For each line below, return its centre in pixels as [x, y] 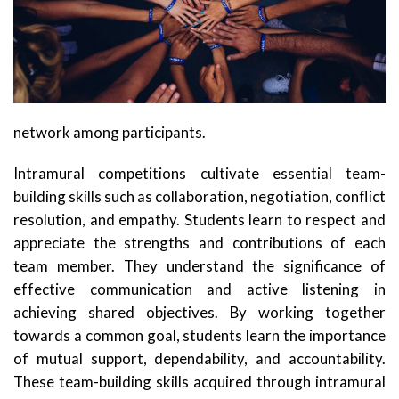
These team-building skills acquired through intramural [199, 381]
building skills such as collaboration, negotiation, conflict [199, 196]
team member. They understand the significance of [199, 265]
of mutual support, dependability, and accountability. [199, 358]
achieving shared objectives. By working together [199, 312]
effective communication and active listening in [199, 289]
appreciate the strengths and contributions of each [199, 242]
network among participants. [110, 132]
